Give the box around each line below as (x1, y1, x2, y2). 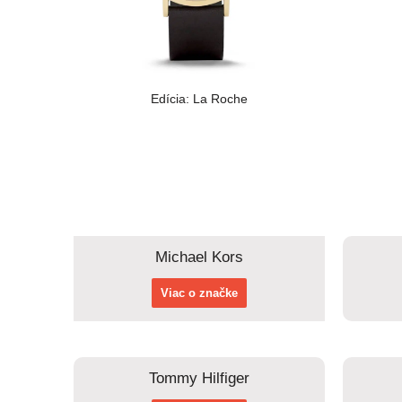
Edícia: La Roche (151, 92, 248, 107)
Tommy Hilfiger (149, 370, 249, 388)
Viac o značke (161, 286, 238, 301)
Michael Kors (155, 249, 243, 267)
